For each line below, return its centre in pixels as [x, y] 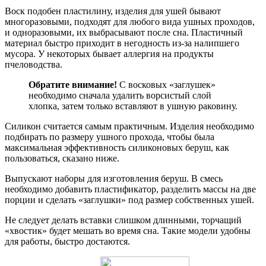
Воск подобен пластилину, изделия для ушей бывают [113, 11]
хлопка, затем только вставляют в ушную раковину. [133, 106]
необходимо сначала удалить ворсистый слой [120, 96]
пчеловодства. [34, 65]
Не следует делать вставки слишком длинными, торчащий [123, 220]
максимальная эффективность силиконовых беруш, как [117, 148]
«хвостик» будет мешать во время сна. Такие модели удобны [128, 231]
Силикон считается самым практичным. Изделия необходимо [129, 126]
